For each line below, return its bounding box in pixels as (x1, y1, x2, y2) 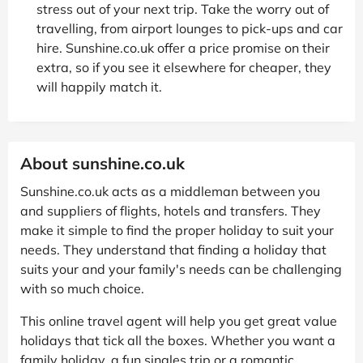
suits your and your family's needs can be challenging (20, 260, 342, 277)
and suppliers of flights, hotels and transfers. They (20, 202, 321, 219)
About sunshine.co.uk (20, 152, 185, 173)
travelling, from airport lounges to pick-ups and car (36, 19, 343, 36)
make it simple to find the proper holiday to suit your (20, 221, 334, 238)
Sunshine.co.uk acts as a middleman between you (20, 182, 320, 199)
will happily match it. (36, 78, 162, 95)
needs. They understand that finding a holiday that (20, 241, 327, 258)
